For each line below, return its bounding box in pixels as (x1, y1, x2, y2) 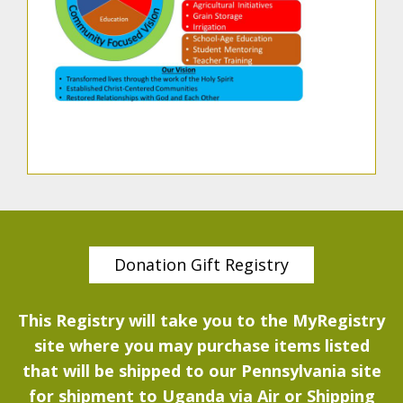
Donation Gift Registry (114, 253, 289, 275)
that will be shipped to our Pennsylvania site (22, 359, 381, 381)
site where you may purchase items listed (33, 334, 370, 356)
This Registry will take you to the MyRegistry (18, 309, 385, 331)
